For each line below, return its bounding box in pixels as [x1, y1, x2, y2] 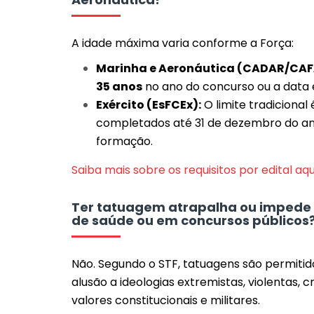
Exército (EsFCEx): [96, 97, 201, 113]
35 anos [96, 78, 142, 95]
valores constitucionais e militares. [71, 292, 260, 308]
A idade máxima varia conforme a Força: [71, 35, 294, 51]
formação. [96, 133, 153, 149]
